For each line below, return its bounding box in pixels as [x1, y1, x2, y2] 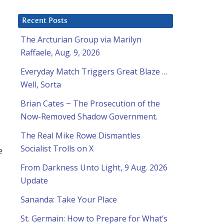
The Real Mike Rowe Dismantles [20, 130, 140, 141]
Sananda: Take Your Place [20, 194, 117, 205]
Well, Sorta [20, 79, 61, 90]
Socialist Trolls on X [20, 143, 93, 154]
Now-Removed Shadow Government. [20, 111, 157, 122]
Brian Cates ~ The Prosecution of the [20, 98, 160, 109]
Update [20, 175, 48, 186]
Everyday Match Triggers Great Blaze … [20, 66, 167, 77]
